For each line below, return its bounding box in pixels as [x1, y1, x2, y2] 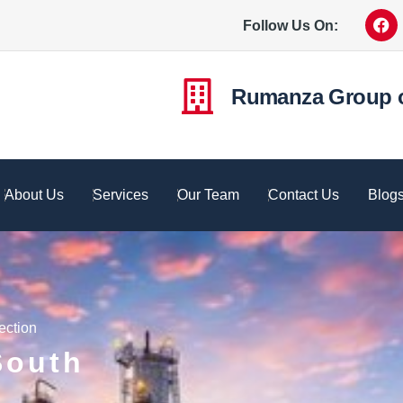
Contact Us [268, 187, 339, 202]
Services [93, 187, 148, 202]
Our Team [177, 187, 239, 202]
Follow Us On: [243, 17, 339, 33]
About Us [4, 187, 64, 202]
